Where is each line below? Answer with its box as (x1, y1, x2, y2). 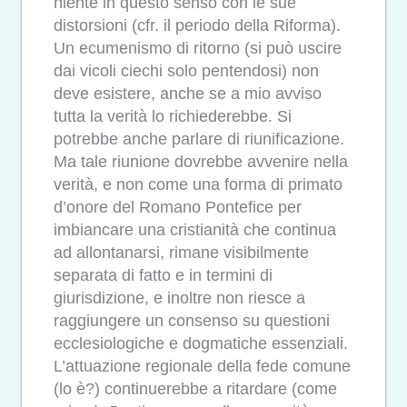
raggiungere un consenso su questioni (54, 312, 330, 331)
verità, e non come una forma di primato (54, 175, 342, 194)
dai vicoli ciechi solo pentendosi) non (54, 62, 319, 81)
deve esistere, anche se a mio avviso (54, 84, 322, 104)
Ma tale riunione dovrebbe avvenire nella (54, 153, 348, 172)
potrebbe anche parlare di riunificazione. (54, 130, 344, 149)
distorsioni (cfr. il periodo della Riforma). (54, 16, 341, 35)
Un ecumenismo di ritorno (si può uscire (54, 39, 342, 58)
